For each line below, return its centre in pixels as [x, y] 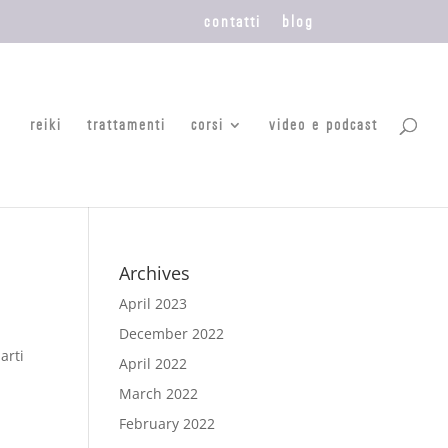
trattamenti [126, 124]
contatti [232, 20]
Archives [155, 273]
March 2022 [159, 393]
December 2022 [172, 333]
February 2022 [167, 423]
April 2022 [153, 363]
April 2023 [153, 303]
